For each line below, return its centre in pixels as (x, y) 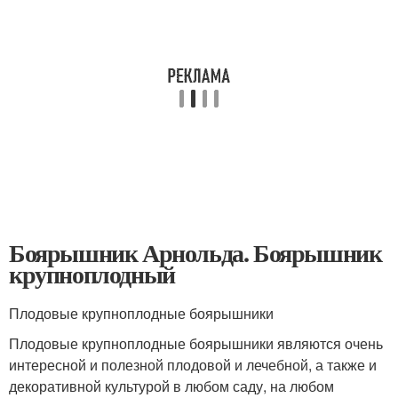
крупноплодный (92, 274)
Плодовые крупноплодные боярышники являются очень (196, 343)
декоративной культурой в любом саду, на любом (171, 386)
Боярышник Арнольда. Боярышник (195, 253)
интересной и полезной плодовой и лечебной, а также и (193, 365)
